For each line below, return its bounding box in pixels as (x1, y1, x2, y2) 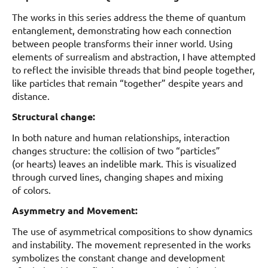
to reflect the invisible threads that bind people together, (12, 63, 255, 75)
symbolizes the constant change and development (12, 251, 225, 263)
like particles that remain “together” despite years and (12, 76, 243, 89)
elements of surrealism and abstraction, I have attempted (12, 50, 255, 62)
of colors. (12, 183, 56, 196)
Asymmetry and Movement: (12, 203, 140, 217)
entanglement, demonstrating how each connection (12, 23, 232, 36)
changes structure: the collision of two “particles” (12, 144, 220, 156)
